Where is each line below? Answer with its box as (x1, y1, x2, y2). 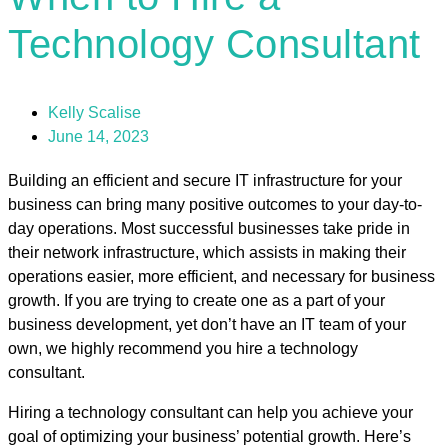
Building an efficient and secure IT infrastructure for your (8, 172, 402, 190)
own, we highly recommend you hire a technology (8, 340, 358, 358)
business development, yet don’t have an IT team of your (8, 316, 406, 334)
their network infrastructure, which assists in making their (8, 244, 406, 262)
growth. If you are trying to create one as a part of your (8, 292, 385, 310)
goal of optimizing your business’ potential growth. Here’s (8, 428, 411, 446)
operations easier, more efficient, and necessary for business (8, 268, 435, 286)
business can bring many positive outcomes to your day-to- (8, 196, 422, 214)
